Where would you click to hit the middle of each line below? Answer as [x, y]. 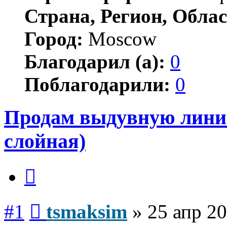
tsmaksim [87, 212]
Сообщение [61, 201]
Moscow [120, 39]
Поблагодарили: [97, 84]
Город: [54, 39]
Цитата [48, 166]
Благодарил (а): [95, 61]
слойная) [45, 141]
